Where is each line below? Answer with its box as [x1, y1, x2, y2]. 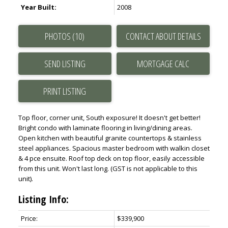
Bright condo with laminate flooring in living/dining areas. [18, 123, 192, 133]
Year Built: [20, 3, 56, 12]
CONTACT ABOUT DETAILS [125, 30, 201, 43]
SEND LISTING [44, 58, 85, 70]
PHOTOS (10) [45, 30, 85, 43]
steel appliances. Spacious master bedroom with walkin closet [18, 144, 210, 153]
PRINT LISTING [43, 85, 87, 98]
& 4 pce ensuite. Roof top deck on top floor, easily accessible [18, 154, 205, 163]
